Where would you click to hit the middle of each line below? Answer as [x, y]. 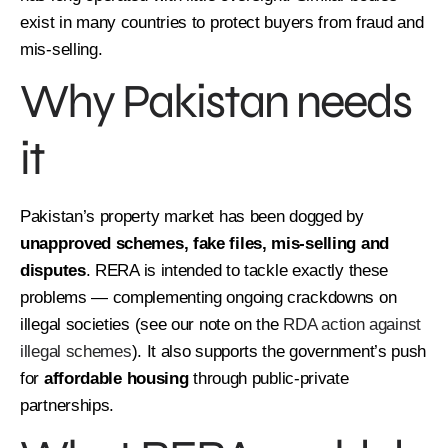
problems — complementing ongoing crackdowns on [208, 297]
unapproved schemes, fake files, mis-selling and [204, 243]
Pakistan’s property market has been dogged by [192, 216]
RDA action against [352, 324]
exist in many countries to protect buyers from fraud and [222, 22]
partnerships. [67, 405]
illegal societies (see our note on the [152, 324]
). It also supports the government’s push [279, 351]
